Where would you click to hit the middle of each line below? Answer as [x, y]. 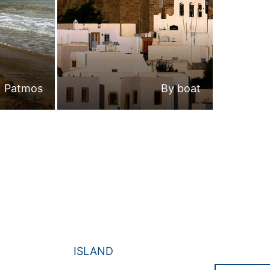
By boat [181, 89]
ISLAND [93, 251]
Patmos [23, 89]
